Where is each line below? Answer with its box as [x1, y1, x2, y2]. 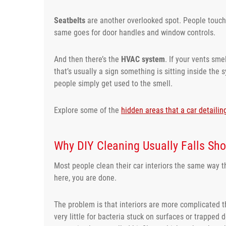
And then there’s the [54, 54, 121, 64]
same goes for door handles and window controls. [54, 27, 215, 37]
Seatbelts [54, 15, 85, 25]
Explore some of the [54, 105, 121, 115]
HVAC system [121, 54, 165, 64]
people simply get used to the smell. [54, 78, 173, 88]
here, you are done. [54, 173, 117, 183]
